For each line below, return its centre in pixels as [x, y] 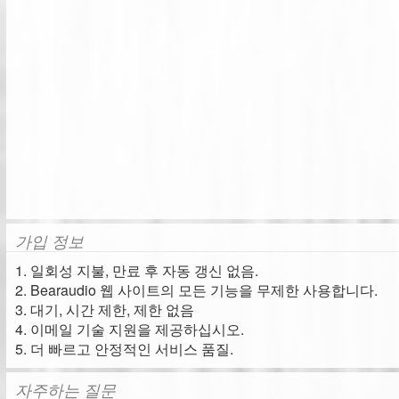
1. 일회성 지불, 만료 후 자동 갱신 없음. [137, 270]
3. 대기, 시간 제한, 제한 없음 [105, 309]
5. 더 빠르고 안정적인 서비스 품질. [124, 349]
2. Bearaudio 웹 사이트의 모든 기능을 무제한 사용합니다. [196, 290]
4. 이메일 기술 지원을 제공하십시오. [130, 329]
